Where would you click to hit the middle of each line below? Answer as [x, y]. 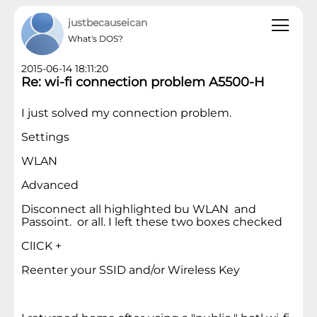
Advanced [50, 185]
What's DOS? [96, 39]
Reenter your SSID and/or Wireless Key [131, 270]
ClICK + [41, 246]
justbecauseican [108, 23]
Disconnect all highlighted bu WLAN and [139, 209]
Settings [45, 137]
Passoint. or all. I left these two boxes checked [152, 222]
